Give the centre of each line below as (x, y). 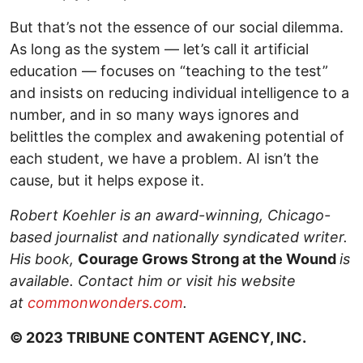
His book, (44, 259)
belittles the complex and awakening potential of (177, 137)
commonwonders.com (105, 303)
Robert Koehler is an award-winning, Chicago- (170, 216)
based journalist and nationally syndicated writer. (179, 237)
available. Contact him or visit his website (153, 281)
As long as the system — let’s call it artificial (159, 49)
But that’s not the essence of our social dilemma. (177, 28)
